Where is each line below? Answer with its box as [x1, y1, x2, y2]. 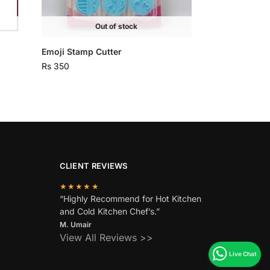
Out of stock [95, 22, 138, 31]
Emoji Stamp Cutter [42, 46, 122, 57]
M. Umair [59, 219, 92, 229]
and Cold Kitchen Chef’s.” [59, 206, 160, 216]
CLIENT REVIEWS [59, 161, 128, 171]
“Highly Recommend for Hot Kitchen [59, 193, 201, 204]
